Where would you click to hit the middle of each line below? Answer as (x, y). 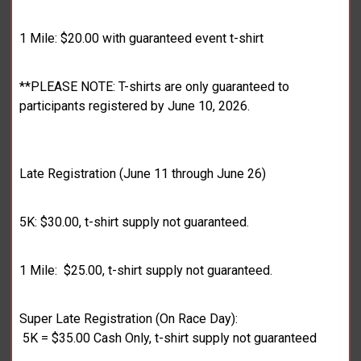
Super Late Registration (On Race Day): (129, 319)
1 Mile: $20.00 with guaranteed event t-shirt (142, 39)
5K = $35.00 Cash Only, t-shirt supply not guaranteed (168, 338)
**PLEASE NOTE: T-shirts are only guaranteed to (155, 87)
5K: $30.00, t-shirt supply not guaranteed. (135, 222)
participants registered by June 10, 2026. (135, 106)
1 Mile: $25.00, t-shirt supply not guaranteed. (146, 271)
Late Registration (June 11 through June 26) (146, 174)
